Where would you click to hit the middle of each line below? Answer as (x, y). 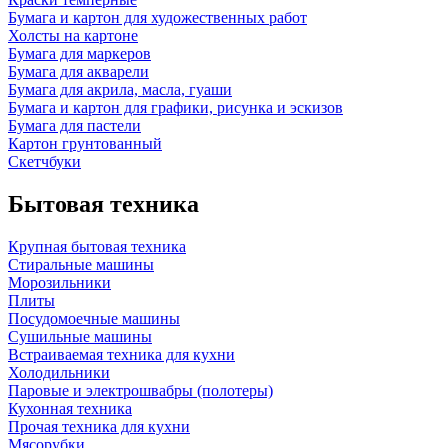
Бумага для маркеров (79, 54)
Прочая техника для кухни (99, 426)
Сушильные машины (80, 336)
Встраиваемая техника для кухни (121, 354)
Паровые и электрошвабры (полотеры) (140, 390)
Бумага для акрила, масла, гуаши (120, 90)
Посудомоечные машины (94, 318)
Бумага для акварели (78, 72)
